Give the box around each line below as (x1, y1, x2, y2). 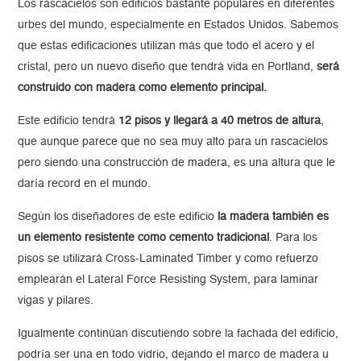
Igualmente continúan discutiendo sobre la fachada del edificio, (18, 328, 339, 340)
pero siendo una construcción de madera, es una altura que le (18, 157, 336, 169)
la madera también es (218, 211, 330, 223)
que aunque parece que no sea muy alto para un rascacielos (18, 136, 329, 148)
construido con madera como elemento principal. (18, 82, 268, 94)
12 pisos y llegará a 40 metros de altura (118, 115, 322, 127)
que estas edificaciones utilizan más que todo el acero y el (18, 40, 315, 52)
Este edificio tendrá (18, 115, 119, 127)
